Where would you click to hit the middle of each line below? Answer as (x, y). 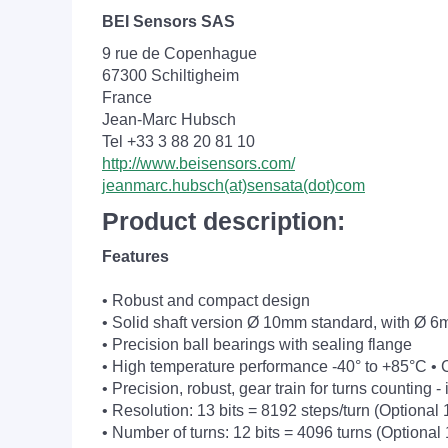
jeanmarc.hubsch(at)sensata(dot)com (233, 185)
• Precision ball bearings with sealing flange (257, 344)
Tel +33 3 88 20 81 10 (178, 141)
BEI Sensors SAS (168, 21)
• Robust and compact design (206, 300)
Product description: (223, 221)
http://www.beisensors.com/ (198, 163)
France (127, 97)
